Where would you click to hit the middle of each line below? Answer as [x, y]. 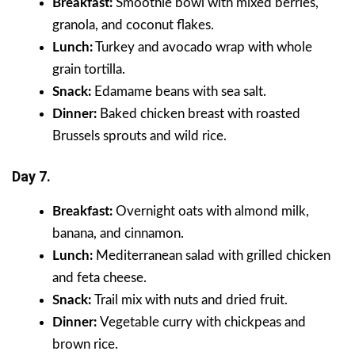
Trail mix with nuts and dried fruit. [191, 300]
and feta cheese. [99, 277]
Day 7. [31, 176]
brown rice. [85, 344]
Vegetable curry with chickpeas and [203, 322]
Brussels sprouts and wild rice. [139, 136]
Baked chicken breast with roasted [200, 114]
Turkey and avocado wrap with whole [202, 48]
